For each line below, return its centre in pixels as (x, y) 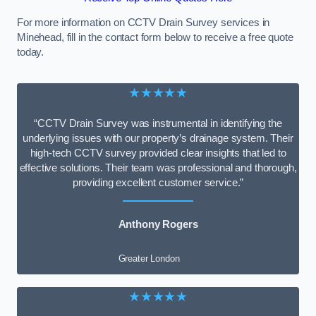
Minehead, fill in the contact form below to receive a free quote (155, 38)
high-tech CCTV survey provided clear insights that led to (158, 153)
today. (31, 53)
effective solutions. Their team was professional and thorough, (158, 168)
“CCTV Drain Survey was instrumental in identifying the (158, 123)
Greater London (149, 258)
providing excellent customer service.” (158, 182)
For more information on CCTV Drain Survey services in (144, 23)
